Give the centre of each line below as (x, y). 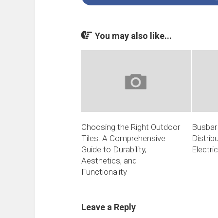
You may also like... (133, 36)
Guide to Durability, (114, 150)
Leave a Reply (109, 207)
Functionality (104, 172)
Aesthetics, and (109, 161)
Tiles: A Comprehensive (123, 138)
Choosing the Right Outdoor (131, 127)
